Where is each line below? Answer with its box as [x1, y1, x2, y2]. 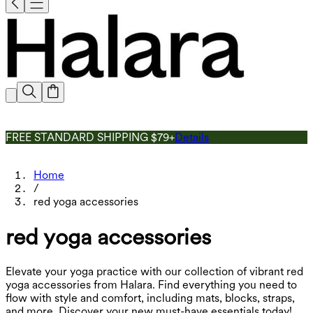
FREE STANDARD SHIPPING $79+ [6, 130, 175, 144]
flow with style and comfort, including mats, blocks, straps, [6, 291, 295, 305]
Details [175, 130, 209, 144]
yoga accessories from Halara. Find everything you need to [6, 278, 297, 292]
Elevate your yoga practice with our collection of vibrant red [6, 265, 303, 279]
